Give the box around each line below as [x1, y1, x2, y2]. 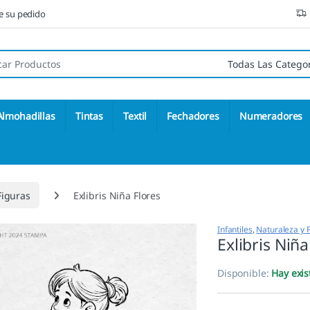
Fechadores [167, 109, 219, 123]
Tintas [75, 109, 104, 123]
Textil [123, 109, 147, 123]
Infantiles [217, 224, 253, 236]
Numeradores [239, 109, 303, 123]
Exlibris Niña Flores [73, 188, 161, 202]
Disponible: [217, 266, 272, 280]
